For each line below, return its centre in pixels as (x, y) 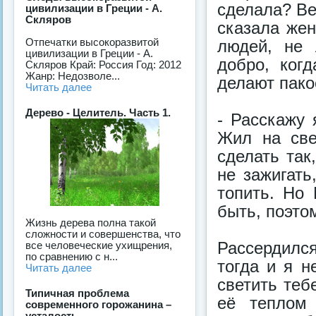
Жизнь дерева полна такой (91, 223)
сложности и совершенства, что (103, 234)
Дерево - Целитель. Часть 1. (98, 113)
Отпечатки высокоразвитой (92, 42)
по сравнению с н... (72, 257)
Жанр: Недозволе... (73, 76)
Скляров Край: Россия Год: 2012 (103, 65)
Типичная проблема (77, 293)
